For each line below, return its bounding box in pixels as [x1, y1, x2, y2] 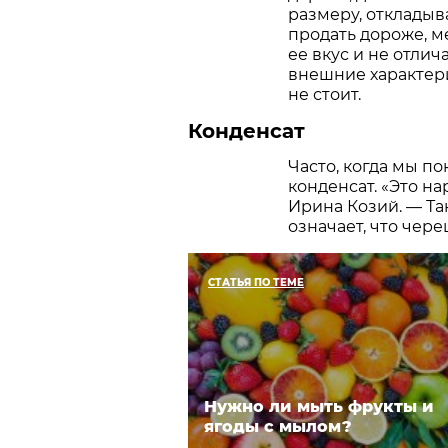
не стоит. [288, 84, 361, 104]
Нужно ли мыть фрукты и [204, 396, 434, 416]
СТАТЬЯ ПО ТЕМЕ [208, 275, 304, 289]
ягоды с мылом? [204, 416, 352, 436]
